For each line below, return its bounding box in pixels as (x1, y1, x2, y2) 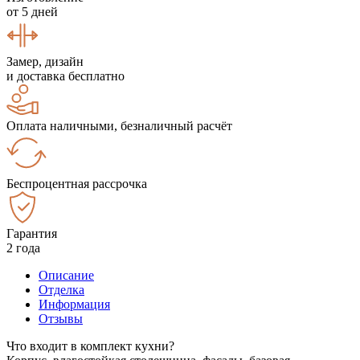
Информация (39, 297, 110, 311)
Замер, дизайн (6, 54, 84, 68)
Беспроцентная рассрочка (6, 176, 147, 190)
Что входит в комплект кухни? (6, 338, 174, 353)
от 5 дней (6, 4, 58, 18)
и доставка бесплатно (6, 68, 125, 83)
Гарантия (6, 226, 57, 240)
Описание (39, 268, 94, 282)
